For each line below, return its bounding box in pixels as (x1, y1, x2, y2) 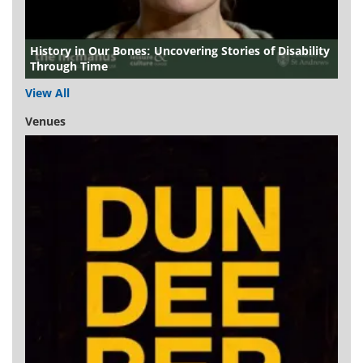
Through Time (30, 58, 108, 74)
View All (25, 85, 70, 100)
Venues (25, 113, 66, 129)
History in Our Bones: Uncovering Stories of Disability (30, 43, 330, 58)
